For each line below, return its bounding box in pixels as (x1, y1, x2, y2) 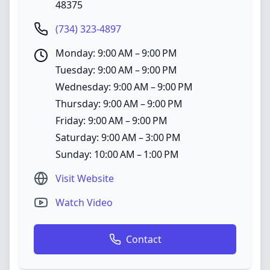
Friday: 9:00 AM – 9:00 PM (55, 114, 168, 127)
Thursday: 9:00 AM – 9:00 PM (55, 97, 183, 110)
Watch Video (55, 196, 113, 209)
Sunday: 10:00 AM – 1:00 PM (55, 148, 179, 161)
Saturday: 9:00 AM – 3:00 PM (55, 131, 181, 144)
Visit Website (55, 172, 114, 185)
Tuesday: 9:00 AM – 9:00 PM (55, 63, 177, 77)
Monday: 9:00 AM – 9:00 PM (55, 46, 177, 60)
